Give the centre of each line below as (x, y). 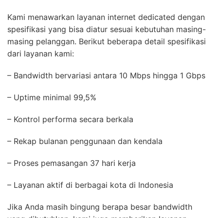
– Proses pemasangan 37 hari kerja (74, 163)
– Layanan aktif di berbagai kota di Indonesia (90, 185)
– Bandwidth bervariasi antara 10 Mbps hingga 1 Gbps (109, 76)
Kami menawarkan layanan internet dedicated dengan (106, 17)
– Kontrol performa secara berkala (73, 119)
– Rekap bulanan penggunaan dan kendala (87, 141)
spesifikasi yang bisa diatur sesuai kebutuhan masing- (107, 29)
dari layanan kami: (41, 54)
